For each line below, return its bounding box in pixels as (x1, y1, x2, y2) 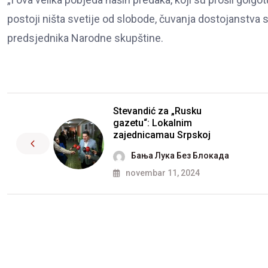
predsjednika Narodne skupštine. (7, 32, 163, 45)
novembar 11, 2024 (124, 168, 200, 178)
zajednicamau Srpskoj (113, 129, 211, 141)
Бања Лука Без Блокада (131, 151, 229, 161)
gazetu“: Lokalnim (113, 117, 192, 129)
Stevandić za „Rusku (113, 105, 202, 117)
